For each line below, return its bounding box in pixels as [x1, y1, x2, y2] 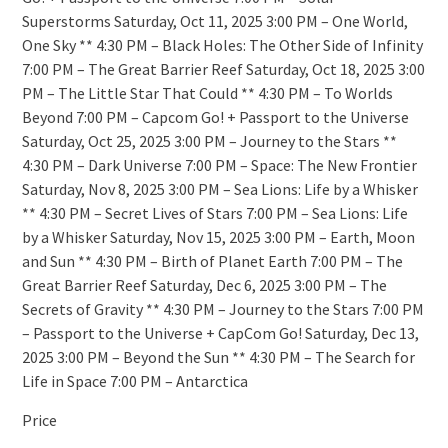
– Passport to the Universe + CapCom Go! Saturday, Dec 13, [21, 323, 419, 344]
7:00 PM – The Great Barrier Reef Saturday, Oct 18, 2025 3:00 [21, 59, 425, 80]
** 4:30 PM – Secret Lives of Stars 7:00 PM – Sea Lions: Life [21, 203, 408, 224]
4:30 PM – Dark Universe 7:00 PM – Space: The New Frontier [21, 155, 417, 176]
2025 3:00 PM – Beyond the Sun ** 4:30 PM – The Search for [21, 347, 415, 368]
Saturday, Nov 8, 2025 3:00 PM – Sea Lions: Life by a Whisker [21, 179, 418, 200]
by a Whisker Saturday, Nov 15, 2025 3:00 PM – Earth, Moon [21, 227, 415, 248]
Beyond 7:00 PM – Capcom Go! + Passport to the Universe [21, 107, 409, 128]
